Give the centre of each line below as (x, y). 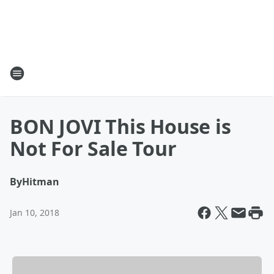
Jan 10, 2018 (35, 213)
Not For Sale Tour (93, 148)
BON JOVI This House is (120, 126)
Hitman (41, 182)
